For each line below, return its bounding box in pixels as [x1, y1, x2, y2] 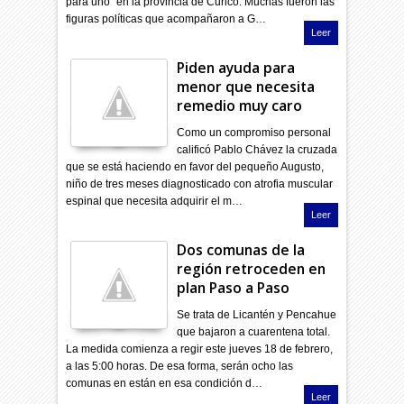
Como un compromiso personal [177, 125, 332, 139]
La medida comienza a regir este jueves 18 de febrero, [66, 342, 334, 355]
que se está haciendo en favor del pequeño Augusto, [66, 160, 325, 173]
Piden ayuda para [177, 57, 296, 78]
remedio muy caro [177, 95, 303, 115]
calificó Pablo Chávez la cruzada [177, 142, 338, 156]
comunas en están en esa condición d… [66, 376, 263, 390]
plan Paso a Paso [177, 277, 290, 298]
